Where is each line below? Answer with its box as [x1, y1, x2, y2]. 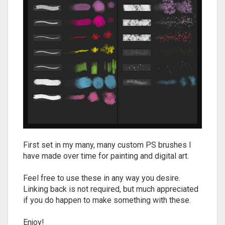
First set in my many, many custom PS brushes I [23, 140, 191, 150]
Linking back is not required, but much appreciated [23, 184, 198, 194]
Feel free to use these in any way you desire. [23, 173, 180, 183]
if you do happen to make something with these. [23, 195, 191, 205]
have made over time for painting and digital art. [23, 151, 189, 161]
